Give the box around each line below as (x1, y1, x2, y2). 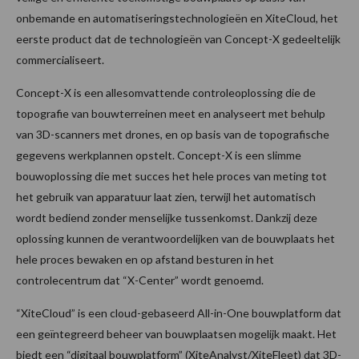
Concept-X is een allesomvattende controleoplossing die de (16, 86, 316, 100)
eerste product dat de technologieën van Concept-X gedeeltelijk (16, 32, 341, 46)
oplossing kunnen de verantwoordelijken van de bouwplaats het (16, 232, 335, 246)
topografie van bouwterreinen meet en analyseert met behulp (16, 107, 325, 121)
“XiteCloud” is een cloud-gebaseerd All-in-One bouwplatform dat (16, 306, 341, 321)
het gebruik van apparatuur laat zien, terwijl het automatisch (16, 190, 316, 204)
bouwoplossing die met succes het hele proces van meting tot (16, 169, 327, 184)
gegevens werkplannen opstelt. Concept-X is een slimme (16, 148, 301, 163)
